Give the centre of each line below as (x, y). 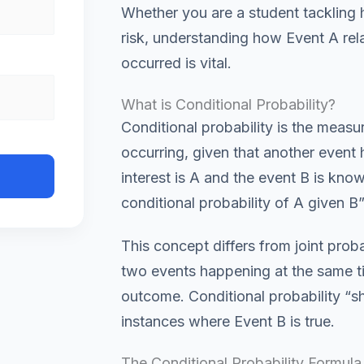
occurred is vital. (176, 63)
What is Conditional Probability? (228, 104)
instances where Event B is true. (227, 321)
